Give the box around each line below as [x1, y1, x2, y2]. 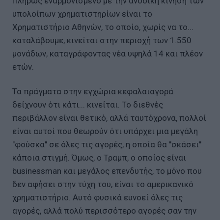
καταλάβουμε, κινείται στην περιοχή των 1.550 [12, 35, 192, 46]
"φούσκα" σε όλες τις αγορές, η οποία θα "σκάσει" [12, 139, 201, 150]
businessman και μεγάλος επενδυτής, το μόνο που [12, 166, 202, 176]
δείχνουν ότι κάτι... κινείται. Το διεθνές [12, 100, 163, 110]
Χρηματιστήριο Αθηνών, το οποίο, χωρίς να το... [12, 22, 193, 32]
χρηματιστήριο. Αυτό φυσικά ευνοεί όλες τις [12, 192, 183, 203]
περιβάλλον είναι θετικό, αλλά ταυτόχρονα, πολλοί [12, 113, 206, 123]
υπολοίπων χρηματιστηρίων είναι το [12, 9, 152, 19]
